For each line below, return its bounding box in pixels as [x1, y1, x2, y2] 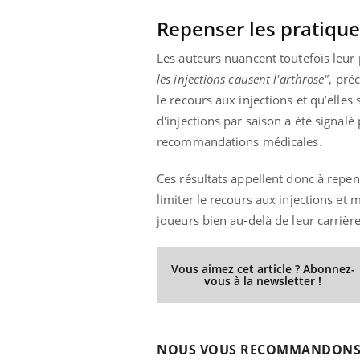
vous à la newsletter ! [204, 272, 322, 288]
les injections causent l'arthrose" [157, 70, 329, 87]
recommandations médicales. [157, 133, 322, 149]
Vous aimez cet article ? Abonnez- [170, 260, 355, 276]
